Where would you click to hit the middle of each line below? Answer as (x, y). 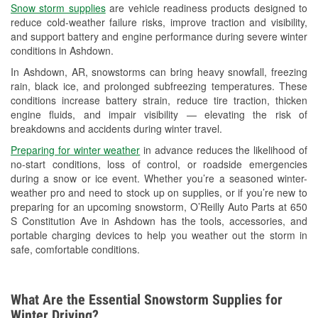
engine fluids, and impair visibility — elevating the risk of (159, 115)
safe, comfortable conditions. (75, 250)
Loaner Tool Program (135, 94)
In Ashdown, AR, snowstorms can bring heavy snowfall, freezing (159, 72)
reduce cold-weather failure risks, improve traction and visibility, (159, 22)
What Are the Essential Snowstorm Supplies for (147, 300)
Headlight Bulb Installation (145, 39)
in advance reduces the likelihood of (224, 150)
